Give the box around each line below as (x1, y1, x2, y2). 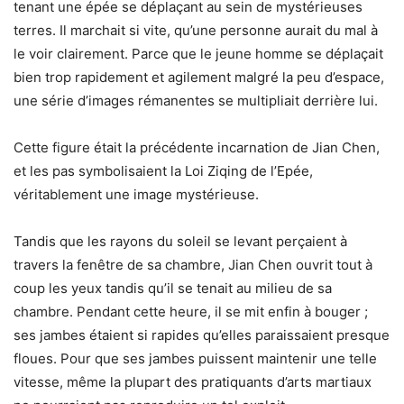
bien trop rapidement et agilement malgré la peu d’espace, (14, 69, 384, 87)
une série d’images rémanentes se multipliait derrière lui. (14, 92, 378, 110)
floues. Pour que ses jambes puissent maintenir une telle (14, 350, 377, 368)
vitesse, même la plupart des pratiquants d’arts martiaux (14, 373, 372, 391)
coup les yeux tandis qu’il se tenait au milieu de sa (14, 280, 332, 298)
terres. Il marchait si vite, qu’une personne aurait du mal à (14, 22, 378, 40)
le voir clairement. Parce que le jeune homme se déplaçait (14, 45, 383, 63)
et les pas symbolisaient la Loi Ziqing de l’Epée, (14, 162, 313, 180)
